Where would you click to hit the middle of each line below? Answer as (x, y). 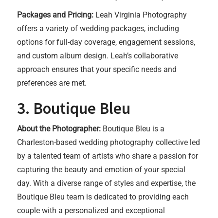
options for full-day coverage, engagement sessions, (106, 42)
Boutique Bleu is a (133, 129)
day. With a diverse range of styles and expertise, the (106, 183)
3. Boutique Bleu (74, 108)
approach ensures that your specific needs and (97, 69)
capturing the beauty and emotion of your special (101, 170)
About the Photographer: (59, 129)
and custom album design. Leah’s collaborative (98, 56)
